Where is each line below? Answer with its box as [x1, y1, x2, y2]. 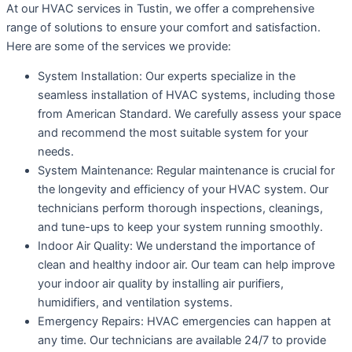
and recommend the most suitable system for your [38, 126, 308, 141]
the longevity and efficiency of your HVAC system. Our [38, 182, 328, 197]
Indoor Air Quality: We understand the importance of [38, 239, 315, 254]
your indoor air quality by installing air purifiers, [38, 277, 284, 291]
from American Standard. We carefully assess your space [38, 107, 341, 122]
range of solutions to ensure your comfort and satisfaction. [6, 20, 321, 35]
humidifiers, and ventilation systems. [38, 295, 233, 310]
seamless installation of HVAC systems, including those [38, 88, 335, 103]
